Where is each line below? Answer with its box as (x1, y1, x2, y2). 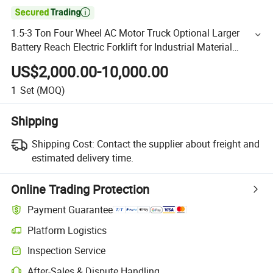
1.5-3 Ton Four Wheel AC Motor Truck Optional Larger (11, 26, 240, 40)
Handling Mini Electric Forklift (11, 54, 138, 68)
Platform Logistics (27, 223, 107, 237)
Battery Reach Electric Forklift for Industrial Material (11, 40, 233, 54)
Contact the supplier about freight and (96, 136, 260, 151)
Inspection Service (27, 244, 106, 258)
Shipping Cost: (31, 136, 94, 151)
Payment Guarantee (27, 203, 113, 217)
